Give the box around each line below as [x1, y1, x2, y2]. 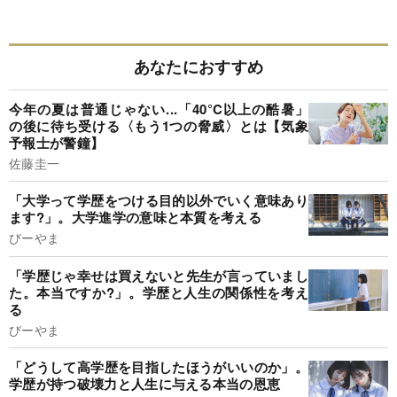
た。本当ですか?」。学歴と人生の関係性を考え [9, 282, 308, 302]
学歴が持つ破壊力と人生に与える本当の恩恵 [9, 374, 281, 394]
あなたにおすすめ [133, 54, 264, 78]
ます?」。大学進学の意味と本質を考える [9, 207, 262, 228]
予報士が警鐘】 [9, 132, 105, 152]
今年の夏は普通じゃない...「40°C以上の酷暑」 [9, 98, 308, 119]
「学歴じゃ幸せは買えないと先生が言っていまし [9, 265, 308, 285]
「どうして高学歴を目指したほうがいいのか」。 [9, 357, 308, 378]
